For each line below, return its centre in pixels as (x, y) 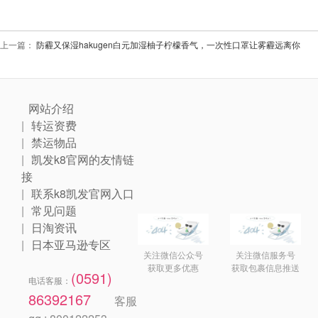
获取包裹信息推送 (265, 268)
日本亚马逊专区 (71, 245)
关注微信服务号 (265, 255)
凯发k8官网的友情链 (83, 159)
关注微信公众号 (173, 255)
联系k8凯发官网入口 (83, 193)
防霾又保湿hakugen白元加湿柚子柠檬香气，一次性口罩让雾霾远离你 (167, 44)
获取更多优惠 (173, 268)
